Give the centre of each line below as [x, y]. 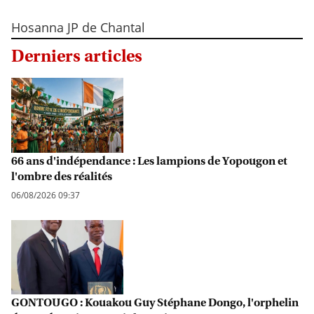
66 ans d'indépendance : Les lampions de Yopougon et [149, 160]
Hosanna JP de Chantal [78, 28]
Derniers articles [77, 56]
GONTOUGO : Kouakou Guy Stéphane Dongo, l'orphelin [155, 302]
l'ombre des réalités [62, 176]
